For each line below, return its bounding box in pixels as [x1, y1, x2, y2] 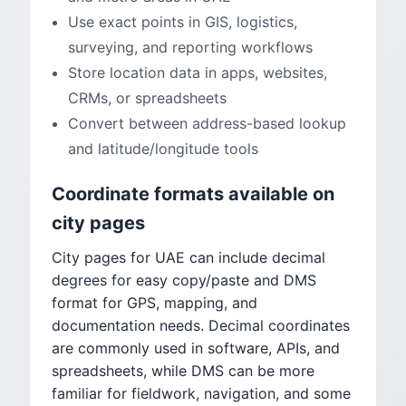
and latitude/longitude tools [68, 140, 258, 158]
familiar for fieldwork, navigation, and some [52, 384, 351, 402]
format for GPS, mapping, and [52, 294, 257, 312]
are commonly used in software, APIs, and [52, 339, 340, 357]
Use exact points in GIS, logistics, [68, 13, 297, 31]
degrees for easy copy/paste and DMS [52, 271, 316, 289]
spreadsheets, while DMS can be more [52, 362, 314, 380]
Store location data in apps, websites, [68, 63, 327, 82]
